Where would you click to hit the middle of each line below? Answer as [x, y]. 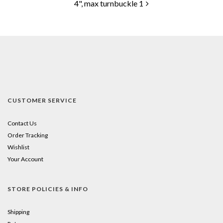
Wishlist [18, 147]
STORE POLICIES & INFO [48, 189]
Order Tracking [28, 135]
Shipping [18, 212]
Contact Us [22, 123]
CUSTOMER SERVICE [42, 100]
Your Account [25, 159]
